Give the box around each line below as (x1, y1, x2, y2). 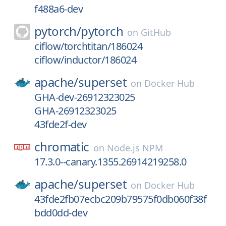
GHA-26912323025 (34, 104, 117, 118)
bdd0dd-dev (34, 206, 87, 219)
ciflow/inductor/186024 (34, 53, 136, 67)
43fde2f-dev (34, 118, 87, 131)
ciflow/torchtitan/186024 (34, 39, 142, 53)
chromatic (34, 138, 89, 155)
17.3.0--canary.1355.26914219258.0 (34, 155, 187, 168)
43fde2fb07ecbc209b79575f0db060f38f (34, 192, 206, 206)
